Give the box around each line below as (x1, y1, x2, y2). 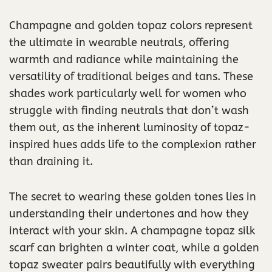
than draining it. (9, 154, 93, 168)
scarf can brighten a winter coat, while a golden (9, 240, 259, 254)
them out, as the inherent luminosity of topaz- (9, 120, 250, 134)
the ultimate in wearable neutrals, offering (9, 35, 229, 49)
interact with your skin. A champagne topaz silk (9, 223, 255, 237)
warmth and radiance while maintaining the (9, 52, 239, 66)
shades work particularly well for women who (9, 86, 246, 100)
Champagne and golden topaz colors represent (9, 18, 253, 32)
